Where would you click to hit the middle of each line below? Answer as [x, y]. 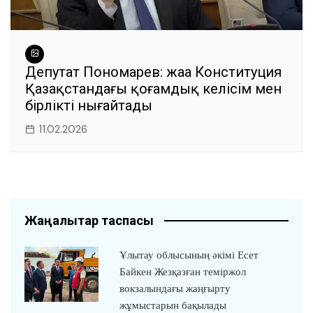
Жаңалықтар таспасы [89, 220]
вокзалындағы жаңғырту [175, 288]
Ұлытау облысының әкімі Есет [189, 255]
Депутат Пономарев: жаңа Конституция [153, 72]
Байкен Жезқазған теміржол [182, 271]
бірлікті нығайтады [89, 105]
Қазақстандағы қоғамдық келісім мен [153, 88]
